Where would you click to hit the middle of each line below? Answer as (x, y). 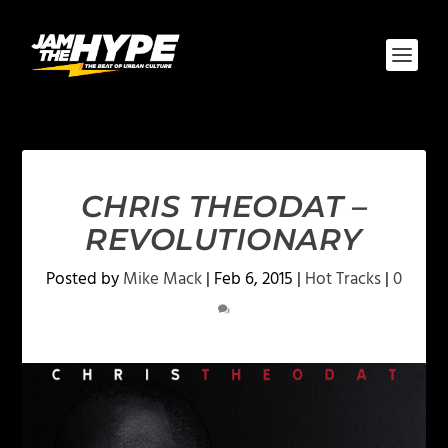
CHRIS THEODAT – (224, 206)
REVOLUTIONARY (224, 239)
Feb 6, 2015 (253, 279)
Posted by (84, 279)
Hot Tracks (343, 279)
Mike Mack (162, 279)
